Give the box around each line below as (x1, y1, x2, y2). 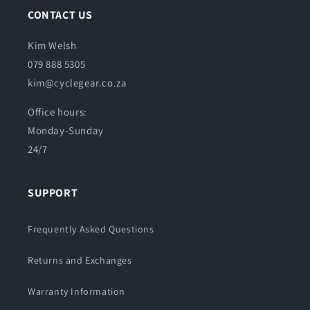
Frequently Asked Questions (28, 222, 154, 235)
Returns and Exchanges (28, 253, 132, 266)
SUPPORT (28, 185, 78, 200)
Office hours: (28, 104, 87, 118)
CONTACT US (28, 7, 93, 22)
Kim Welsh (28, 38, 77, 52)
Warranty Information (28, 284, 125, 298)
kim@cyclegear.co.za (28, 75, 127, 89)
